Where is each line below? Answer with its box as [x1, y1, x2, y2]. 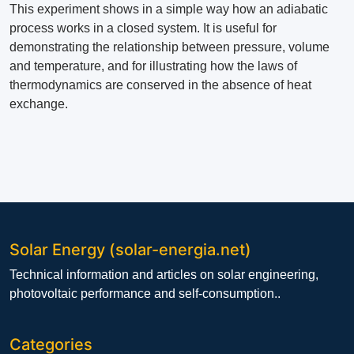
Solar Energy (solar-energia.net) [9, 240, 251, 260]
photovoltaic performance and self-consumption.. [9, 287, 281, 301]
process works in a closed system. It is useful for [9, 21, 277, 36]
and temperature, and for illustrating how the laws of [9, 59, 297, 73]
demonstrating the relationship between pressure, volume [9, 40, 330, 55]
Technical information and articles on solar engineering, [9, 268, 318, 282]
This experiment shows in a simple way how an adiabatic [9, 2, 328, 17]
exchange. [9, 97, 68, 111]
